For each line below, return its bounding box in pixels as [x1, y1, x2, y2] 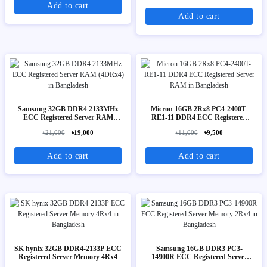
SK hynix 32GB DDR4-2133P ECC [14, 244, 122, 253]
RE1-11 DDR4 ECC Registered [151, 113, 247, 122]
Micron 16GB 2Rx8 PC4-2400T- [150, 105, 248, 113]
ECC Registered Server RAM [23, 113, 113, 122]
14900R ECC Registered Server [151, 252, 247, 261]
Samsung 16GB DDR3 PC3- [156, 244, 243, 253]
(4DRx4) [55, 122, 81, 130]
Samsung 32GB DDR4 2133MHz [18, 105, 118, 113]
